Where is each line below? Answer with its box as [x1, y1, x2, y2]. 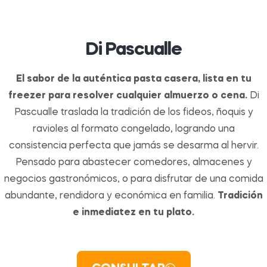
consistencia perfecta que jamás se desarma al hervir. [8, 141, 259, 151]
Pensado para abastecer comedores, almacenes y [15, 158, 252, 168]
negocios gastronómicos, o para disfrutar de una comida [4, 175, 263, 185]
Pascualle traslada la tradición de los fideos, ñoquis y [14, 108, 253, 118]
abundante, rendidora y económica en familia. [4, 191, 218, 201]
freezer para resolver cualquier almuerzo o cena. [8, 91, 247, 101]
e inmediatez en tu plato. [73, 208, 194, 218]
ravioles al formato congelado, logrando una [32, 125, 235, 135]
